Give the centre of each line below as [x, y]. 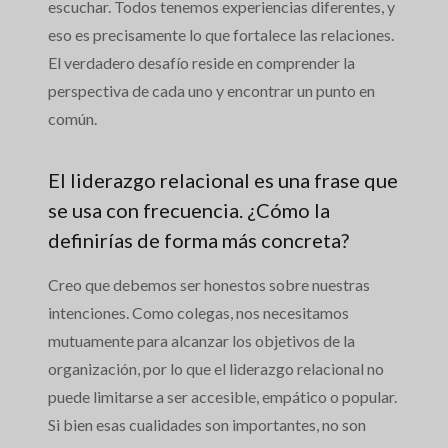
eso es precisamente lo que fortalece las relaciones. [221, 35]
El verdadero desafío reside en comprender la [201, 63]
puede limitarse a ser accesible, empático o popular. [222, 397]
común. [72, 119]
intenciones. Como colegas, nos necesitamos [198, 313]
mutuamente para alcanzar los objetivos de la [201, 341]
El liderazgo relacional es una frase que [223, 180]
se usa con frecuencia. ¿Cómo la [189, 210]
